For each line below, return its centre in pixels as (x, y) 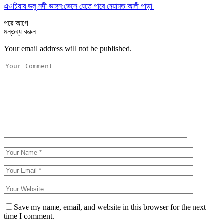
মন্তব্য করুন (20, 31)
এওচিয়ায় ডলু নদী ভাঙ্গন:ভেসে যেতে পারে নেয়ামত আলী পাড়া (79, 6)
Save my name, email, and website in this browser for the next (110, 207)
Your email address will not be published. (68, 48)
